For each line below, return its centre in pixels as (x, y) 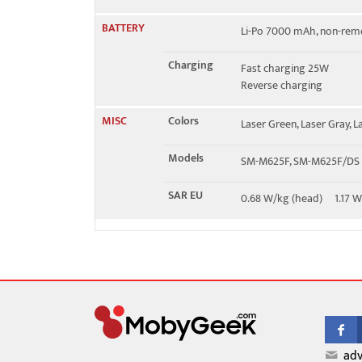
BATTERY (123, 28)
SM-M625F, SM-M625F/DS (300, 161)
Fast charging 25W (285, 68)
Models (186, 158)
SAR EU (185, 195)
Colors (183, 121)
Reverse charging (282, 85)
